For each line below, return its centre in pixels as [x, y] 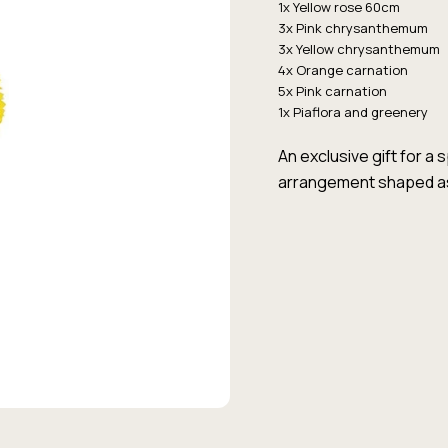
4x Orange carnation [342, 70]
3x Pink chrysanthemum [352, 28]
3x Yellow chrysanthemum [358, 49]
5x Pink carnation [332, 91]
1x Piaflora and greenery [352, 112]
